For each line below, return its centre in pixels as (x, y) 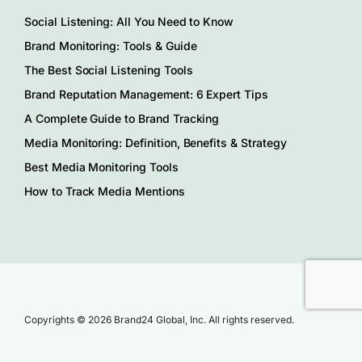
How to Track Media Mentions (105, 191)
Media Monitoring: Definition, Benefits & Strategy (156, 142)
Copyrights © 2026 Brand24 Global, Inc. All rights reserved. (159, 319)
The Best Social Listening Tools (109, 69)
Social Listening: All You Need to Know (129, 21)
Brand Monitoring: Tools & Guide (111, 45)
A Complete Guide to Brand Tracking (122, 118)
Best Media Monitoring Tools (101, 166)
